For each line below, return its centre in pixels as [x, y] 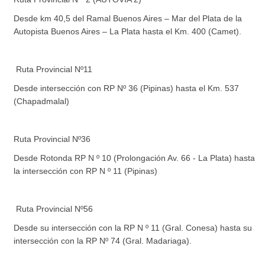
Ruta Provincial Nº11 [53, 69]
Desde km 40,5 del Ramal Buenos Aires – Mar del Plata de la [128, 18]
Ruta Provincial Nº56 [54, 209]
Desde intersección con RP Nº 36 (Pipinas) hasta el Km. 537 [127, 88]
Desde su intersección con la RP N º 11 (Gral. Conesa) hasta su [133, 227]
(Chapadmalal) [42, 101]
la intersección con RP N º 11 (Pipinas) [86, 171]
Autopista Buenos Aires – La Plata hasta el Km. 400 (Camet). [128, 31]
